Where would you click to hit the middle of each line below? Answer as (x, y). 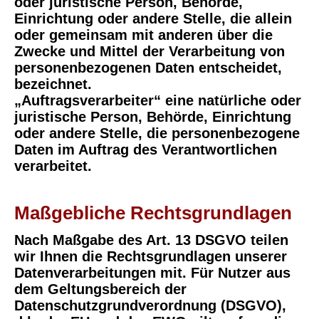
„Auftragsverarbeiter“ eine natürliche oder (158, 101)
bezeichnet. (53, 84)
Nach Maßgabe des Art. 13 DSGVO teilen (151, 240)
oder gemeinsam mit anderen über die (143, 35)
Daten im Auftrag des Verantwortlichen (146, 150)
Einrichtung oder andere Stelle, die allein (153, 19)
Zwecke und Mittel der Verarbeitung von (150, 52)
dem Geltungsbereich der (100, 289)
